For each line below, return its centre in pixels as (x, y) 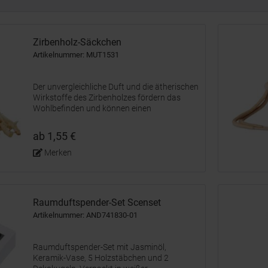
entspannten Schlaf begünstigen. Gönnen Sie (116, 119)
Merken (58, 153)
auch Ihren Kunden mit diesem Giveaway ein (114, 130)
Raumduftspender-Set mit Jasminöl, (100, 247)
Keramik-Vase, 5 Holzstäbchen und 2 (101, 258)
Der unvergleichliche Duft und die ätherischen (116, 87)
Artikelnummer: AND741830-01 (85, 215)
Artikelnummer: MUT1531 (76, 55)
